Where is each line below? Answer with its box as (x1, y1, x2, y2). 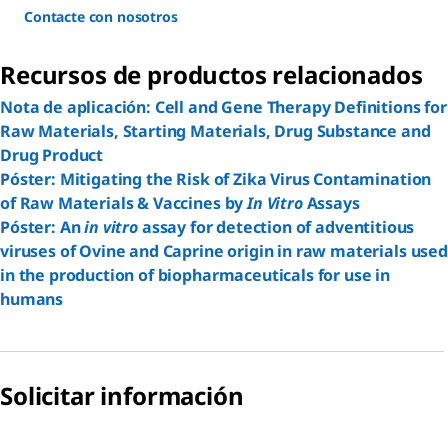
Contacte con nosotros (24, 6, 178, 26)
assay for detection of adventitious (137, 215, 415, 238)
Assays (302, 191, 360, 214)
